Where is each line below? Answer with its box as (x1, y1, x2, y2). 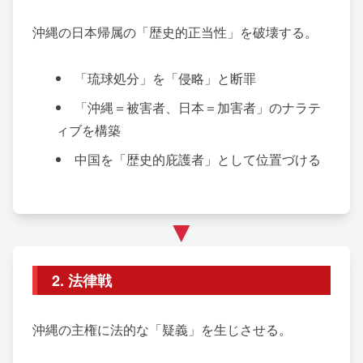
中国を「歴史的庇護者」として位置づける (75, 149, 322, 169)
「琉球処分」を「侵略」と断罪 (75, 68, 257, 88)
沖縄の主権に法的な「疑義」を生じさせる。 (32, 320, 292, 340)
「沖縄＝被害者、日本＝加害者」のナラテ (75, 97, 322, 117)
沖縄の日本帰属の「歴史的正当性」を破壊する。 (32, 22, 318, 41)
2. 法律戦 (52, 269, 112, 291)
